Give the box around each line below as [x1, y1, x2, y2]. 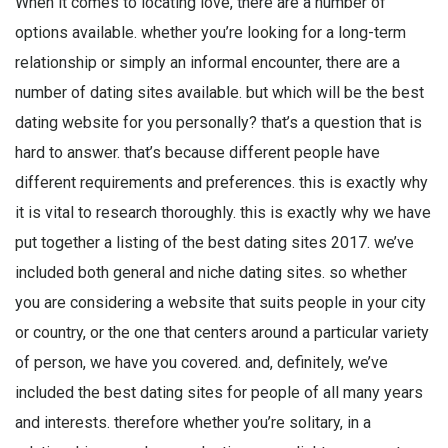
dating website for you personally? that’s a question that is [15, 112, 422, 132]
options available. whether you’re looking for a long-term [15, 22, 406, 42]
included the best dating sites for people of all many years [15, 382, 423, 402]
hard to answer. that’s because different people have [15, 142, 380, 162]
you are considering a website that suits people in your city [15, 292, 426, 312]
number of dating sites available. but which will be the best [15, 82, 424, 102]
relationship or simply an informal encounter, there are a [15, 52, 400, 72]
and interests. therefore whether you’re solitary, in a [15, 412, 371, 432]
